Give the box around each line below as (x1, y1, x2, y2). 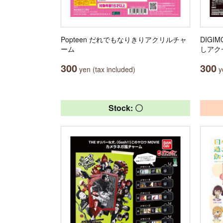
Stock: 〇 (108, 102, 143, 113)
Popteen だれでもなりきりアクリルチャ (61, 34, 187, 44)
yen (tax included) (77, 64, 135, 74)
